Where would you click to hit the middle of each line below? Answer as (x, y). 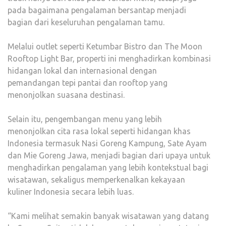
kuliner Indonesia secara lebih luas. (71, 192)
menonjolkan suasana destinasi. (66, 95)
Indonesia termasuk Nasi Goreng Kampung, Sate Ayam (107, 144)
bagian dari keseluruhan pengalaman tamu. (87, 22)
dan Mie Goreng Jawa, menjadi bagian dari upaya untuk (109, 156)
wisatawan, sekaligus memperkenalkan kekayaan (96, 180)
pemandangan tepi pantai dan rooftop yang (88, 83)
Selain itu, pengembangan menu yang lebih (85, 119)
